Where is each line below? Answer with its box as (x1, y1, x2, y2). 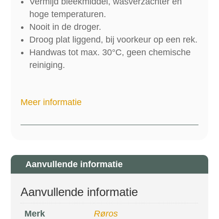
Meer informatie (21, 97, 82, 107)
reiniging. (29, 60, 66, 70)
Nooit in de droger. (29, 22, 102, 32)
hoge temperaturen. (29, 9, 107, 19)
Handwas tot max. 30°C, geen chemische (29, 47, 191, 57)
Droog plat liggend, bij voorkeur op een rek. (29, 34, 198, 44)
